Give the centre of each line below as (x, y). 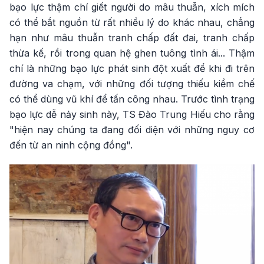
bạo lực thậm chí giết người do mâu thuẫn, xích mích (132, 7)
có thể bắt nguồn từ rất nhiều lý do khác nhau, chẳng (132, 22)
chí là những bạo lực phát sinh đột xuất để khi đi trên (132, 68)
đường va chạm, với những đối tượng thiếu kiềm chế (132, 84)
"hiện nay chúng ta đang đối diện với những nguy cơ (132, 130)
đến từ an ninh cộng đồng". (71, 145)
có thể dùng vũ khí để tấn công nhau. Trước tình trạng (132, 99)
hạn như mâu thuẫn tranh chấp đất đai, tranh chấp (132, 38)
